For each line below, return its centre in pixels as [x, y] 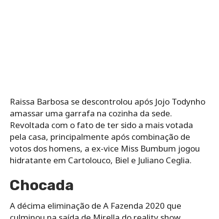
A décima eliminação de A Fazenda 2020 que [96, 205]
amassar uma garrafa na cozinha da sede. [91, 113]
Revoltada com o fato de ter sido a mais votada [101, 125]
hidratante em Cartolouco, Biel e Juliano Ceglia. [101, 160]
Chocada [42, 185]
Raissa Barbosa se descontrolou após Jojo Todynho [108, 101]
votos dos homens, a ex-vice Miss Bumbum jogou [105, 148]
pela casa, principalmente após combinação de [100, 136]
